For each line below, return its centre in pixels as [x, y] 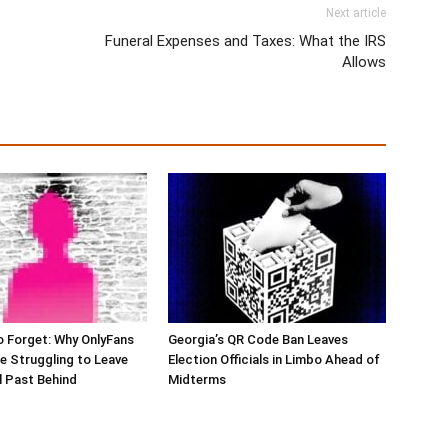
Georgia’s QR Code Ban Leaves [258, 339]
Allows [364, 62]
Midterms [197, 379]
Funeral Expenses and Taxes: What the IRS [245, 41]
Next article [356, 13]
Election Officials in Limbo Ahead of [274, 359]
